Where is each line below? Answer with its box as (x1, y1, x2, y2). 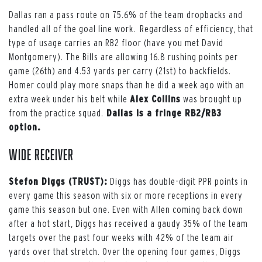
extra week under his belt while (9, 93, 130, 104)
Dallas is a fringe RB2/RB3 (104, 107, 222, 118)
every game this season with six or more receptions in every (9, 189, 243, 201)
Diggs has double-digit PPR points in (110, 175, 248, 187)
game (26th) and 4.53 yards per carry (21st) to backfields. (9, 65, 231, 76)
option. (9, 121, 40, 132)
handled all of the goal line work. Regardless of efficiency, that (9, 23, 253, 34)
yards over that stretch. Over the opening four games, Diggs (9, 246, 241, 257)
